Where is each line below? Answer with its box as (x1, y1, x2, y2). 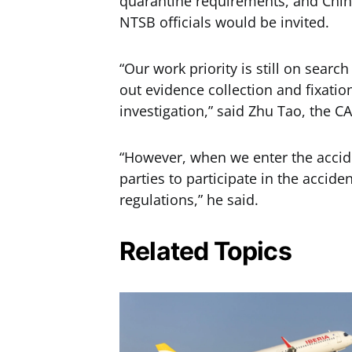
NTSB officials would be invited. (119, 13, 329, 31)
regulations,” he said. (119, 190, 258, 209)
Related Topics (119, 236, 291, 266)
